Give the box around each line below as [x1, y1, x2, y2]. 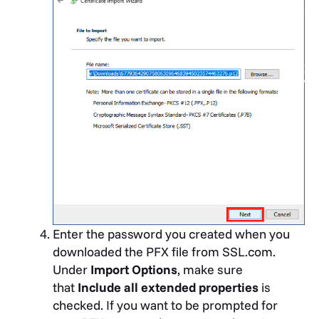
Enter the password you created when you [53, 226, 290, 243]
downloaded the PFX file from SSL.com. [53, 244, 278, 261]
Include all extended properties [78, 279, 258, 296]
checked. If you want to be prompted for [53, 297, 278, 314]
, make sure [177, 261, 243, 278]
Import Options [90, 261, 177, 278]
